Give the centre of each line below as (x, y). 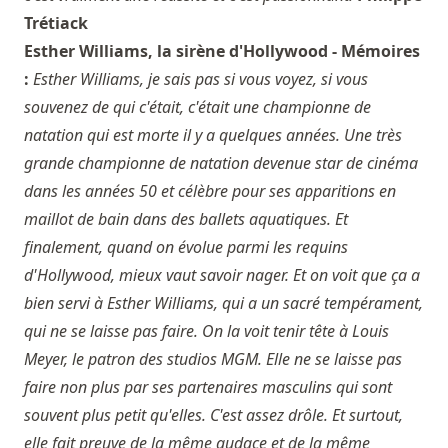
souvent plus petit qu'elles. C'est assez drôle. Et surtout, (213, 415)
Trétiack (56, 23)
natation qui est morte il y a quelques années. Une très (213, 135)
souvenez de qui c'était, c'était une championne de (197, 107)
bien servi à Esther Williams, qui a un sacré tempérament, (223, 303)
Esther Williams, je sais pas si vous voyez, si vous (200, 79)
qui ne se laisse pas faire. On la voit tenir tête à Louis (206, 331)
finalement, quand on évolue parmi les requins (186, 247)
